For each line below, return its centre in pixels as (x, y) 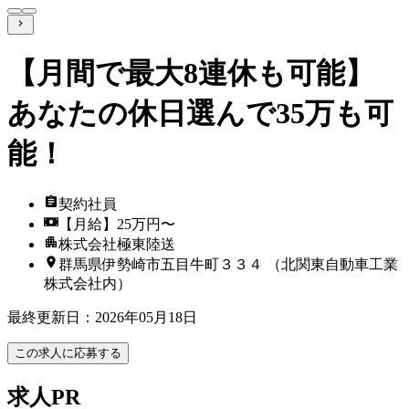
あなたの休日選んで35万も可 (200, 114)
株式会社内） (88, 283)
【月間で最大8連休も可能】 (191, 73)
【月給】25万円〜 (117, 224)
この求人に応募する (68, 352)
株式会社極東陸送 (117, 244)
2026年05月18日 (146, 317)
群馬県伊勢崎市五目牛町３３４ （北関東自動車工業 (228, 264)
